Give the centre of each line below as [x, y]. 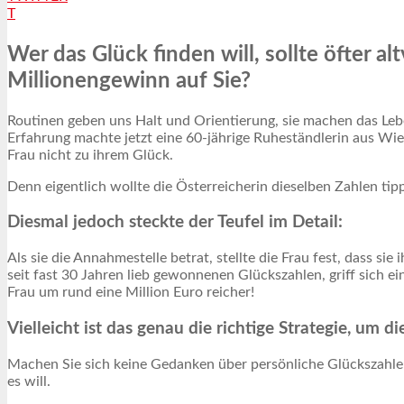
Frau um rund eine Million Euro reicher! [131, 293]
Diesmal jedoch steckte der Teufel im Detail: [175, 223]
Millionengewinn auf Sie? [129, 81]
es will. [29, 381]
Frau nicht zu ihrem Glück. [90, 155]
